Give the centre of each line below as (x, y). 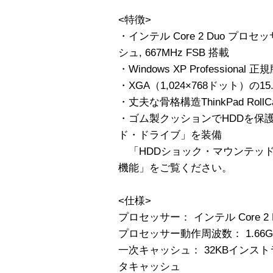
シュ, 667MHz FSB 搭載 (174, 52)
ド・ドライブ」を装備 (170, 135)
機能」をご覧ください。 (175, 168)
